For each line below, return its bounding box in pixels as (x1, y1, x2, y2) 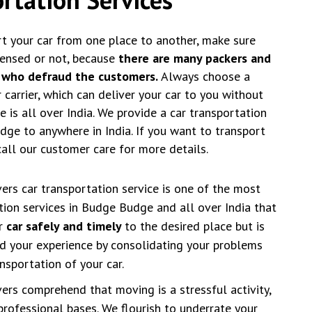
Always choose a (158, 68, 250, 84)
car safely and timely (6, 218, 125, 234)
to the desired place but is (125, 218, 265, 234)
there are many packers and (118, 50, 271, 66)
